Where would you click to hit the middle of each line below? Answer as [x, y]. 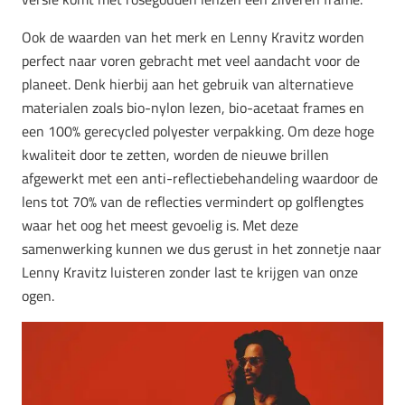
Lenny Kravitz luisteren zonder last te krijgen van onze [190, 273]
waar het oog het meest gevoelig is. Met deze [160, 226]
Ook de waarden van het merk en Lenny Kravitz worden [193, 38]
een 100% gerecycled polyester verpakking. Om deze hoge [198, 132]
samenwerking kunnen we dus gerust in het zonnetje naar [202, 249]
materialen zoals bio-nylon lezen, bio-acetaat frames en [193, 108]
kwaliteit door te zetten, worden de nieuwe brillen [175, 155]
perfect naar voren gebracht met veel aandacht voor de [191, 61]
